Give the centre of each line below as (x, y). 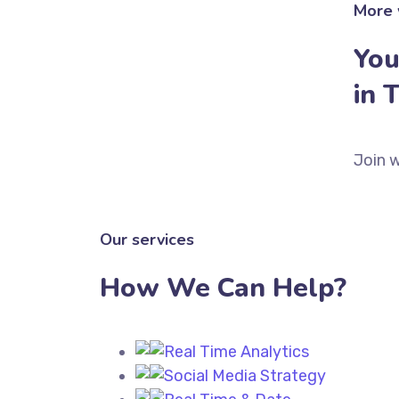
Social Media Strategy (245, 376)
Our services (147, 240)
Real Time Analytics (236, 352)
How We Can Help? (223, 288)
